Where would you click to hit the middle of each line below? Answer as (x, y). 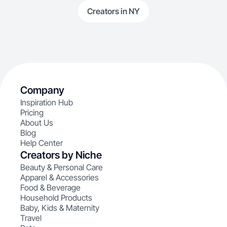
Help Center (42, 143)
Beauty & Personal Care (62, 167)
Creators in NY (113, 11)
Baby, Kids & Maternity (60, 208)
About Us (37, 123)
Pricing (32, 112)
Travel (31, 218)
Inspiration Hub (47, 102)
